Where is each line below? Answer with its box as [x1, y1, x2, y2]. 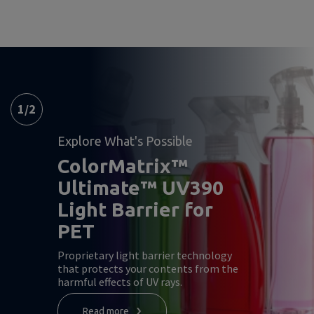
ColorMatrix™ [57, 155, 188, 177]
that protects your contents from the [57, 261, 238, 275]
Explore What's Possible [57, 134, 193, 148]
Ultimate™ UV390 [57, 177, 224, 198]
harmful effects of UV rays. [57, 275, 182, 289]
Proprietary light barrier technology [57, 248, 232, 262]
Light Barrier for [57, 198, 213, 220]
